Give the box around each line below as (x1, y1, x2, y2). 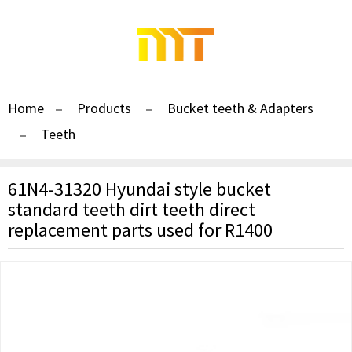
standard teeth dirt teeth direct (8, 197, 255, 222)
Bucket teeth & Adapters (167, 99, 313, 117)
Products (77, 99, 131, 117)
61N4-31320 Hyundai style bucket (8, 177, 271, 201)
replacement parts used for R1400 (8, 218, 273, 242)
